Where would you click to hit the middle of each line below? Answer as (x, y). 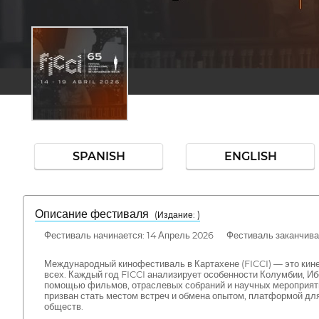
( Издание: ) (177, 215)
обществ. (63, 307)
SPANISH (99, 156)
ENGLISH (250, 156)
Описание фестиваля (95, 214)
